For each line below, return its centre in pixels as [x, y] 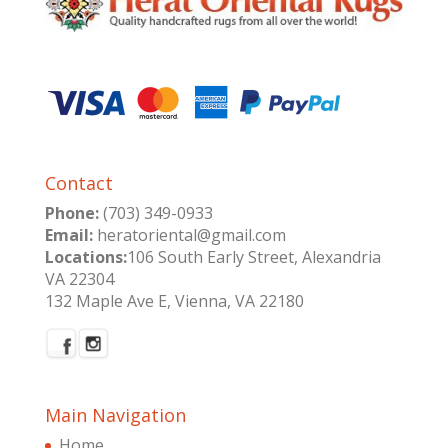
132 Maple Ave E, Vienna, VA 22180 [174, 301]
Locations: [85, 257]
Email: [68, 235]
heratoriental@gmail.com [189, 235]
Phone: [71, 213]
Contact [78, 183]
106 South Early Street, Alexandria [253, 257]
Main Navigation [115, 415]
